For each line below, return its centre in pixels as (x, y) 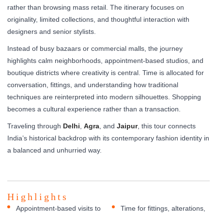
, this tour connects (167, 126)
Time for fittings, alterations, (163, 208)
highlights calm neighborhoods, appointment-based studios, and (105, 60)
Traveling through (35, 126)
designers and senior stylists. (52, 31)
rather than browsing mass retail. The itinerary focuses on (96, 7)
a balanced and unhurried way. (54, 150)
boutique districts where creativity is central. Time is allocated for (106, 72)
